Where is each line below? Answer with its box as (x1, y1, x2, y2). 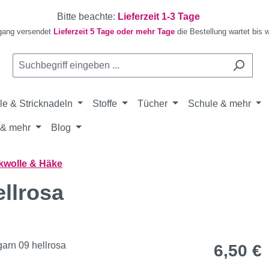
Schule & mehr (187, 98, 251, 109)
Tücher (138, 98, 168, 109)
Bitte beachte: (57, 11, 118, 22)
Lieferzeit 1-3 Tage (118, 11, 200, 22)
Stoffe (92, 98, 118, 109)
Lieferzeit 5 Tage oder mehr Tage (51, 27, 177, 36)
